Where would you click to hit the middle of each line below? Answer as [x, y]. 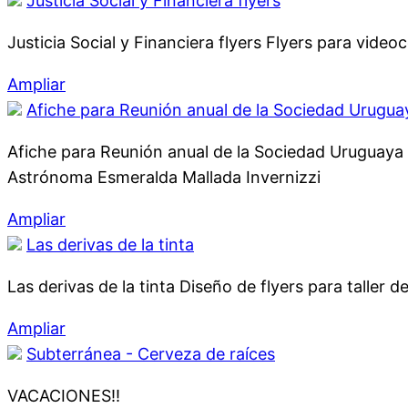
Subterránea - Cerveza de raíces [151, 354]
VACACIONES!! [64, 396]
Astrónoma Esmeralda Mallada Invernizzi [164, 177]
